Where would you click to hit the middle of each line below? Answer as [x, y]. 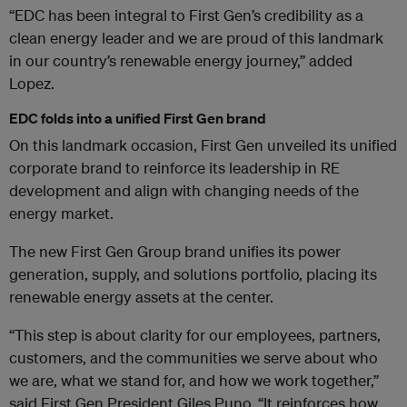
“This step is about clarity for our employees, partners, [195, 334]
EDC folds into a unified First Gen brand [138, 118]
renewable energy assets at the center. [143, 296]
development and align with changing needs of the [184, 190]
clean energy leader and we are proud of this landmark [196, 37]
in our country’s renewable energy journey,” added [181, 60]
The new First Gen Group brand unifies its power [175, 251]
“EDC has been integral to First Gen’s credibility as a [186, 15]
